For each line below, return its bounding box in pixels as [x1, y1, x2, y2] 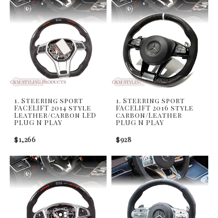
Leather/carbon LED [14, 110, 96, 120]
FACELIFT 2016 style [116, 103, 194, 112]
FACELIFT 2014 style [14, 103, 91, 112]
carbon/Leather [116, 110, 182, 120]
